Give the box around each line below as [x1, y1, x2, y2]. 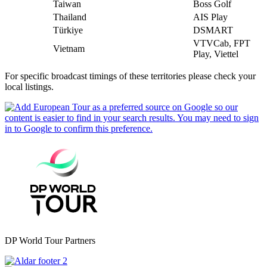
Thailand [53, 11, 86, 22]
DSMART [193, 24, 233, 35]
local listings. [5, 81, 54, 92]
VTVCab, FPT [193, 38, 250, 48]
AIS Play [193, 11, 228, 22]
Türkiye [53, 24, 83, 35]
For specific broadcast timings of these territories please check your [5, 70, 256, 81]
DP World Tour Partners [5, 235, 95, 246]
